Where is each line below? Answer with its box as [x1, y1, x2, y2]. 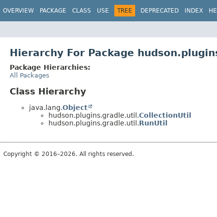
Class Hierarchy [10, 86, 86, 96]
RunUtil [139, 119, 168, 127]
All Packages [10, 71, 49, 79]
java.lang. [29, 103, 62, 111]
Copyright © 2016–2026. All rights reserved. [3, 150, 134, 157]
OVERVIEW [3, 7, 34, 14]
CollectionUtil [139, 111, 191, 119]
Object [62, 103, 88, 111]
